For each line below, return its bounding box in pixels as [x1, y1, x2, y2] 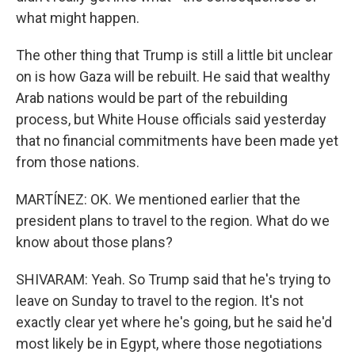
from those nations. [16, 154, 139, 170]
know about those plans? [16, 234, 173, 250]
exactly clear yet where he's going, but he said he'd [16, 314, 332, 330]
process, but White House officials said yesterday [16, 111, 326, 128]
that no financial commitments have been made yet [16, 132, 338, 149]
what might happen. [16, 10, 139, 26]
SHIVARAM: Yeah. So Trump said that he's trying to [16, 271, 330, 288]
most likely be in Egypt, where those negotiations [16, 335, 323, 352]
